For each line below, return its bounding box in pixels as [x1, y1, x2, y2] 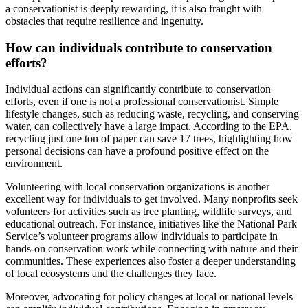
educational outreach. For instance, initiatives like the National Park [5, 218, 297, 230]
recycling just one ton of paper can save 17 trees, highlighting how [5, 133, 293, 145]
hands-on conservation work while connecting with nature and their [5, 243, 298, 255]
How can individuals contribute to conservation [5, 40, 272, 55]
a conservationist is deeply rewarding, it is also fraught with [5, 2, 262, 14]
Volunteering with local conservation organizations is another [5, 181, 269, 193]
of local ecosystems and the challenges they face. [5, 267, 217, 280]
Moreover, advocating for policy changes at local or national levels [5, 291, 293, 303]
